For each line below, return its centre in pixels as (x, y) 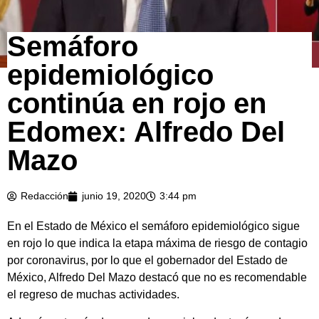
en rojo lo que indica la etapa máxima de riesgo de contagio (157, 244)
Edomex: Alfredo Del (146, 132)
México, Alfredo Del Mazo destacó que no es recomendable (157, 278)
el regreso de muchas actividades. (93, 295)
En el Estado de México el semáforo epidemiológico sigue (153, 226)
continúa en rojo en (137, 104)
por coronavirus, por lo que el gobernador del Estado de (147, 261)
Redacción (45, 196)
